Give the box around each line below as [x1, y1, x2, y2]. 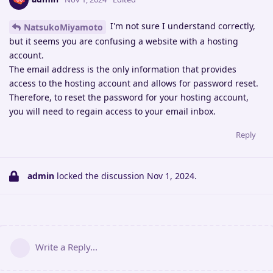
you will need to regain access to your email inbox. [9, 105, 216, 118]
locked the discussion [54, 170, 147, 182]
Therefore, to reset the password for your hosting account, [9, 91, 249, 104]
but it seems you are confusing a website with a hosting [9, 35, 238, 48]
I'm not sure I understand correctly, [108, 20, 255, 32]
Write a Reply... [35, 241, 97, 253]
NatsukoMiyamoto [24, 21, 103, 34]
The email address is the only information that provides [9, 63, 236, 76]
